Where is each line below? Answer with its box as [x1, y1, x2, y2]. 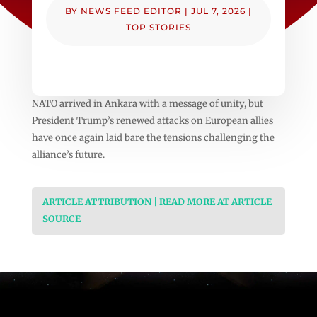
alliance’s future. [31, 148, 105, 161]
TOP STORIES [125, 21, 191, 33]
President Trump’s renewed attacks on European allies [31, 114, 273, 127]
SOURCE [42, 212, 81, 225]
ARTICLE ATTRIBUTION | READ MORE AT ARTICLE [42, 195, 272, 208]
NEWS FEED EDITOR [80, 5, 182, 16]
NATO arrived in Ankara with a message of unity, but [31, 97, 263, 110]
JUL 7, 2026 [190, 5, 246, 16]
